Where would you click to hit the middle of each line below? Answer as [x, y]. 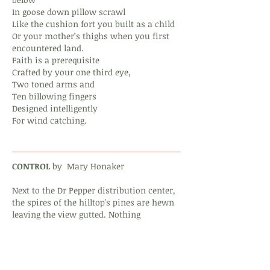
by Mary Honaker [87, 166]
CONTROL [31, 166]
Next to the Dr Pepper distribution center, [94, 190]
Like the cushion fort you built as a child [93, 24]
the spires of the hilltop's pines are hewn [93, 202]
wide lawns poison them [61, 262]
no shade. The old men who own [77, 250]
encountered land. [48, 48]
